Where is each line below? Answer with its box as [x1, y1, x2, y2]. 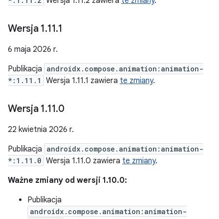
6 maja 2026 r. [8, 44, 58, 54]
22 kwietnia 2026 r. [8, 125, 74, 134]
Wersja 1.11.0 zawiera [44, 156, 122, 166]
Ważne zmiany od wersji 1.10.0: [8, 175, 127, 185]
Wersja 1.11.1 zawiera [44, 76, 120, 86]
